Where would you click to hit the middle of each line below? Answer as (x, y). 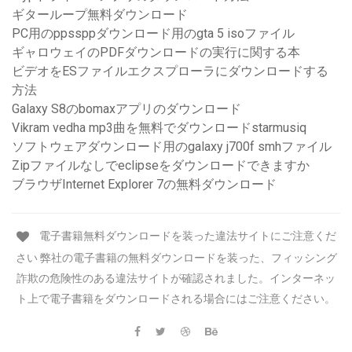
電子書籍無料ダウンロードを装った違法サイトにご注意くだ (186, 236)
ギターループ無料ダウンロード (100, 15)
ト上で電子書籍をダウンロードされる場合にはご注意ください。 (176, 298)
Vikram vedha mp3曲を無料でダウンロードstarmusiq (159, 128)
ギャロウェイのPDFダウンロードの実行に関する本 (156, 53)
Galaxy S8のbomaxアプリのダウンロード (126, 109)
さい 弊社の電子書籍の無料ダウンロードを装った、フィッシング (176, 257)
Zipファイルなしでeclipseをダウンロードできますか (161, 166)
